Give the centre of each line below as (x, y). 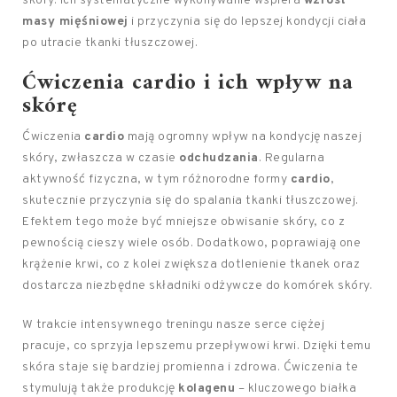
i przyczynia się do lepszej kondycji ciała (247, 22)
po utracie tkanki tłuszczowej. (110, 43)
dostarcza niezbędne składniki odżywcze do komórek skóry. (197, 286)
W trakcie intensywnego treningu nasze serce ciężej (173, 325)
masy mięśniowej (75, 22)
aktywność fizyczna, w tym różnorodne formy (156, 179)
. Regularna (291, 158)
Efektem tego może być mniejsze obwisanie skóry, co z (183, 222)
